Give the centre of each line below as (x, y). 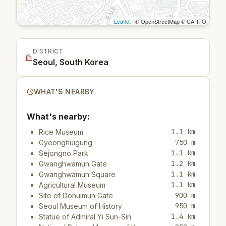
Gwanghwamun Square (77, 174)
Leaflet (122, 21)
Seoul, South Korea (71, 62)
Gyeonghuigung (66, 142)
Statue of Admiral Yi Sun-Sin (85, 216)
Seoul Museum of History (80, 206)
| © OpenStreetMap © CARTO (168, 21)
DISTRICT (48, 51)
